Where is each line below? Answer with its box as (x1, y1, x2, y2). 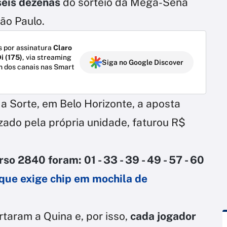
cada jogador (130, 209, 196, 222)
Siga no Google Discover (102, 58, 183, 66)
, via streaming (22, 53, 71, 61)
